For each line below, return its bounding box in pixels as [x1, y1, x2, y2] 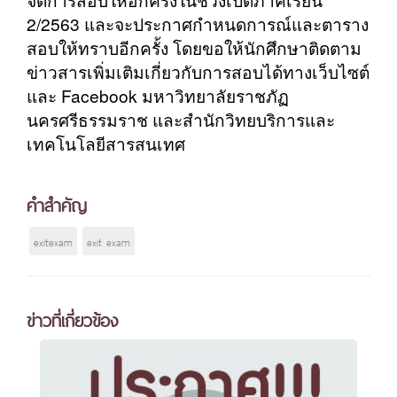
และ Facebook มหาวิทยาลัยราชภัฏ [27, 83, 289, 108]
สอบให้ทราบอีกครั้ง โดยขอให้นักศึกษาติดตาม [27, 35, 362, 60]
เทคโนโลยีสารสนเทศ [27, 131, 185, 156]
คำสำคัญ [27, 188, 87, 220]
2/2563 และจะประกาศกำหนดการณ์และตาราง [27, 12, 369, 36]
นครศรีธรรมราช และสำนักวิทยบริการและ [27, 107, 335, 132]
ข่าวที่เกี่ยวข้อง [27, 303, 118, 335]
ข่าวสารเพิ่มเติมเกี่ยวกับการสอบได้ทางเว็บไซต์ [27, 59, 370, 84]
